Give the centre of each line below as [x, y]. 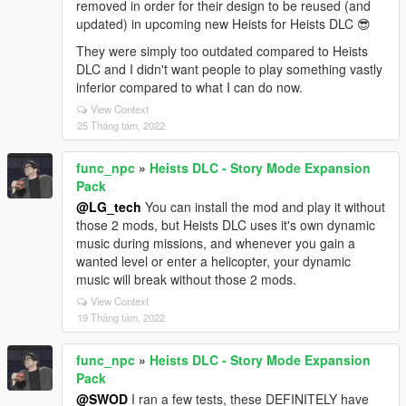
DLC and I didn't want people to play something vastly [229, 69]
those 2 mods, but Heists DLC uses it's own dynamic [226, 225]
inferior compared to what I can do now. [189, 87]
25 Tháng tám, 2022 [121, 125]
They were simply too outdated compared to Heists [222, 51]
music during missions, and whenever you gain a [216, 243]
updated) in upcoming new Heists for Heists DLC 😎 [223, 24]
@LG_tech [109, 207]
